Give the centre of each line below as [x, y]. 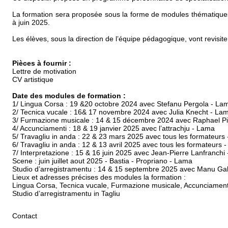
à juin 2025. [31, 23]
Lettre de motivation [44, 72]
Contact [26, 216]
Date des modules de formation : [70, 96]
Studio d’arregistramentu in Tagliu [67, 194]
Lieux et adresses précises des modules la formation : [99, 177]
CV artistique [33, 80]
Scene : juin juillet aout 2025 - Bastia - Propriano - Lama [102, 161]
